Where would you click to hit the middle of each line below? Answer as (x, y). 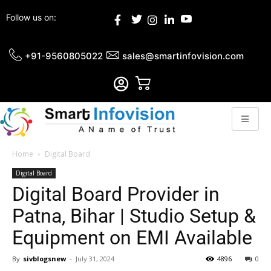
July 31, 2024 (95, 259)
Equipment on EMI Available (132, 238)
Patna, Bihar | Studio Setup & (134, 216)
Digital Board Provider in (116, 194)
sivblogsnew (44, 259)
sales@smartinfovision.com (183, 56)
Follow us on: (31, 17)
